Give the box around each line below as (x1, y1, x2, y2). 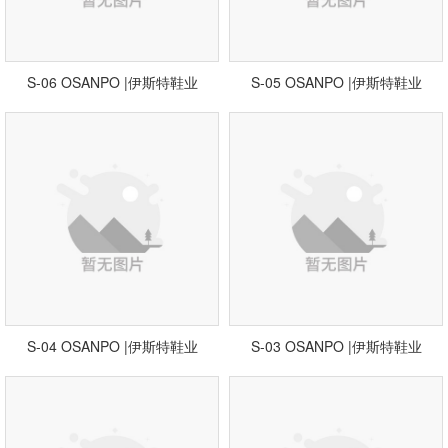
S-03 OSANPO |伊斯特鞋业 (250, 336, 422, 356)
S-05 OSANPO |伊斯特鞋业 (250, 72, 422, 92)
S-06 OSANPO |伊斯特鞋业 (26, 72, 198, 92)
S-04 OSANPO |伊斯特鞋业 (26, 336, 198, 356)
